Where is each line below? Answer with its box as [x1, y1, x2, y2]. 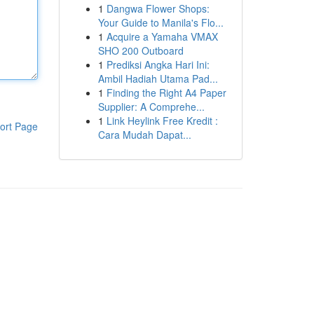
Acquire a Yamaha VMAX [106, 29, 218, 43]
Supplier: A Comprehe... [97, 100, 205, 114]
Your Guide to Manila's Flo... [97, 15, 224, 29]
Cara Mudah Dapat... [97, 128, 191, 142]
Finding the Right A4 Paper [106, 86, 226, 100]
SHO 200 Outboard [97, 43, 184, 57]
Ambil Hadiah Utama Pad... [97, 71, 218, 86]
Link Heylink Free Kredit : [106, 114, 218, 128]
